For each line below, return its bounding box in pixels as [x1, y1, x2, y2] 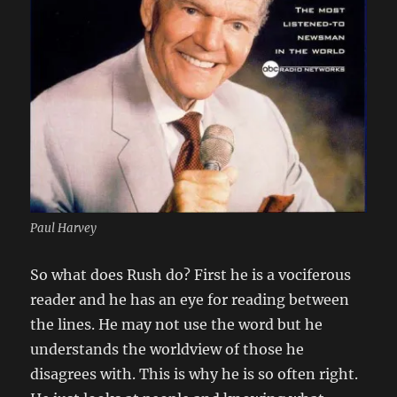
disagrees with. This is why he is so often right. [30, 364, 359, 383]
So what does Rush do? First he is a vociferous [30, 265, 352, 284]
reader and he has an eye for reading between [30, 290, 350, 308]
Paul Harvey [30, 220, 97, 236]
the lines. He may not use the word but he [30, 315, 323, 333]
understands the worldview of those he [30, 339, 305, 358]
